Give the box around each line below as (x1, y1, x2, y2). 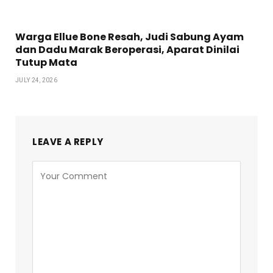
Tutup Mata (15, 55, 77, 69)
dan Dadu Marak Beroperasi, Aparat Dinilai (15, 42, 239, 57)
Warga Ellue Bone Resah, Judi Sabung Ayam (15, 29, 244, 44)
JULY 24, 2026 (15, 76, 57, 83)
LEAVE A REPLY (32, 135, 104, 148)
